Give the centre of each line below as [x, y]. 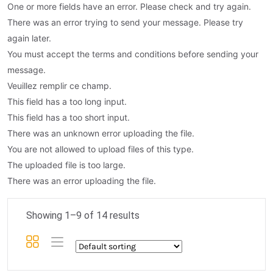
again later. [29, 38]
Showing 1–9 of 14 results [83, 216]
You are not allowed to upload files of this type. [101, 149]
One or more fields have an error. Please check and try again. [129, 7]
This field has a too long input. [67, 102]
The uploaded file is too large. [66, 165]
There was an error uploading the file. [82, 181]
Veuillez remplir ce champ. [59, 86]
